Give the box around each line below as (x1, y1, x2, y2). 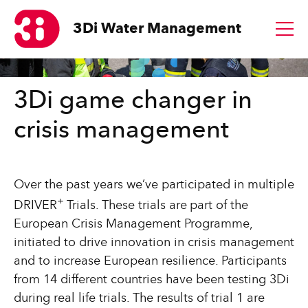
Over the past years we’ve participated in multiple (13, 179, 294, 192)
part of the (189, 199, 248, 212)
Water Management (101, 21, 242, 36)
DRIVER (13, 199, 57, 212)
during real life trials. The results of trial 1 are (13, 292, 265, 305)
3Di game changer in (13, 89, 252, 115)
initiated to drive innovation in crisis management (13, 236, 294, 250)
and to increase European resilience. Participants (13, 255, 287, 268)
